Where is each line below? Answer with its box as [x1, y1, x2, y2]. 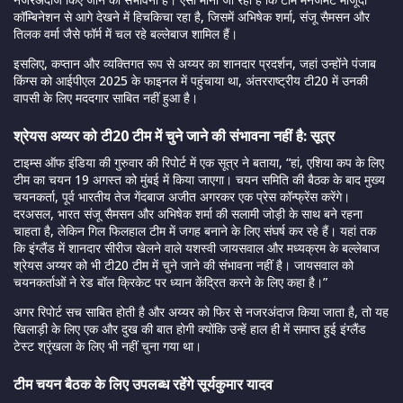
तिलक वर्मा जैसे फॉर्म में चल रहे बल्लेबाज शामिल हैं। [13, 25, 237, 43]
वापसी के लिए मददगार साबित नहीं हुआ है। [13, 89, 198, 107]
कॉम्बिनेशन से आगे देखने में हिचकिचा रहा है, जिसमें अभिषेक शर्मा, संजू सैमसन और [13, 8, 370, 26]
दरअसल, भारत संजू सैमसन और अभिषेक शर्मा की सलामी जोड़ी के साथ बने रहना [13, 205, 363, 223]
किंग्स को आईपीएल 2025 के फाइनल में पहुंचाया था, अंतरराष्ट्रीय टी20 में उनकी [13, 72, 368, 90]
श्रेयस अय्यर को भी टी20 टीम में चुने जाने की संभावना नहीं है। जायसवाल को [13, 256, 354, 274]
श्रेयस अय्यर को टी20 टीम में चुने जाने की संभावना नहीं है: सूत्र [13, 126, 335, 147]
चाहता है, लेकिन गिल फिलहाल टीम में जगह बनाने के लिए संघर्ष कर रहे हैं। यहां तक [13, 222, 376, 240]
